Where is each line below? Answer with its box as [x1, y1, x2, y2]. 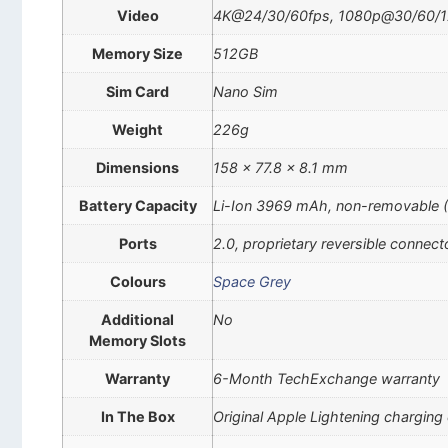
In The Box [100, 408, 175, 426]
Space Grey [213, 273, 291, 291]
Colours [109, 273, 166, 291]
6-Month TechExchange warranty [213, 370, 440, 388]
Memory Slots [89, 332, 186, 350]
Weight [112, 121, 163, 139]
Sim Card [106, 83, 169, 101]
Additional [101, 311, 174, 329]
